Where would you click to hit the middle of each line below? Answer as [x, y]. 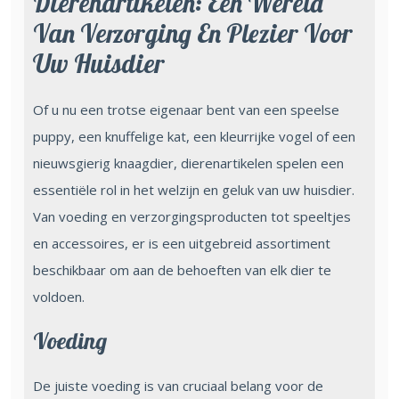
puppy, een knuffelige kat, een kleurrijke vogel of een [194, 136]
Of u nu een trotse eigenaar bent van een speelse [186, 109]
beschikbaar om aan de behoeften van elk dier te [182, 269]
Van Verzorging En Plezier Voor [193, 33]
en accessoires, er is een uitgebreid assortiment [182, 243]
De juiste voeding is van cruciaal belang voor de [178, 385]
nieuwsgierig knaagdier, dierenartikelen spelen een [188, 163]
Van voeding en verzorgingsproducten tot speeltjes [192, 216]
